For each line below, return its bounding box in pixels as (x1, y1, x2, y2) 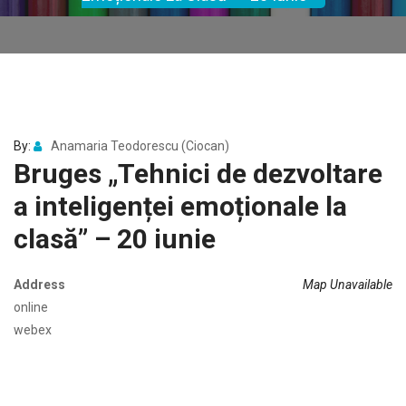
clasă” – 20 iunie (14, 223, 216, 256)
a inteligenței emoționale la (14, 190, 347, 223)
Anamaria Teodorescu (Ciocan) (51, 139, 229, 154)
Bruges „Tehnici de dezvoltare (14, 158, 382, 190)
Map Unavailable (303, 277, 392, 293)
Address (14, 277, 65, 293)
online (14, 300, 48, 315)
